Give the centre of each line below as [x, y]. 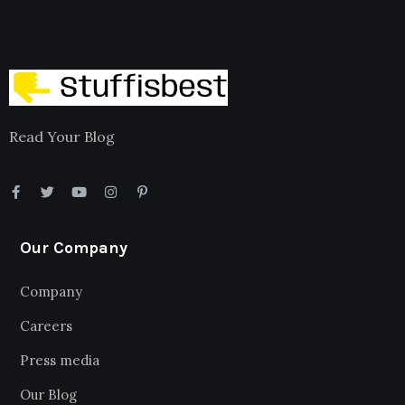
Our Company [74, 248]
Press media [60, 361]
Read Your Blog [62, 137]
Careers [46, 326]
